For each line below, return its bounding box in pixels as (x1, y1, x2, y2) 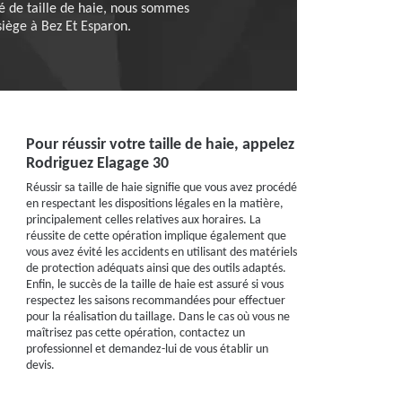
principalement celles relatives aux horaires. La (25, 214, 261, 227)
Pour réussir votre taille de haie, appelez (25, 136, 294, 153)
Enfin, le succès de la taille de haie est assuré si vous (25, 278, 284, 292)
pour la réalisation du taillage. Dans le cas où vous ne (25, 310, 290, 324)
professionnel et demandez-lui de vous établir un (25, 343, 268, 356)
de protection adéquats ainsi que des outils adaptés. (25, 262, 286, 275)
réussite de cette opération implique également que (25, 230, 286, 243)
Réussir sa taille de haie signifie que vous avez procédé (25, 181, 297, 195)
